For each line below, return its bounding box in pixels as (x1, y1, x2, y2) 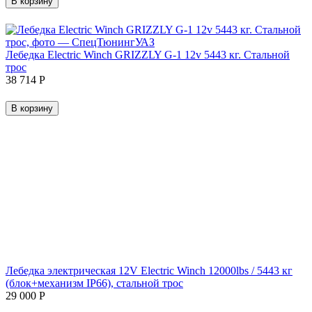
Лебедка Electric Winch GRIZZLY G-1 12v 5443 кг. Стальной (6, 48, 290, 61)
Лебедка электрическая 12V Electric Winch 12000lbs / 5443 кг (6, 264, 292, 276)
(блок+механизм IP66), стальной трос (6, 276, 183, 289)
